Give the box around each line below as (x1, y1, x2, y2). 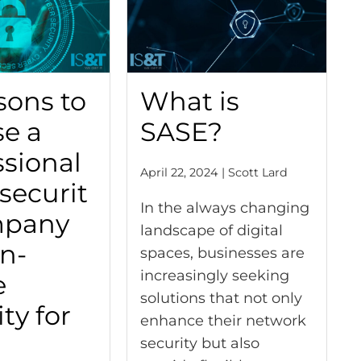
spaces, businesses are (139, 244, 305, 262)
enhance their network (139, 312, 306, 330)
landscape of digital (139, 222, 283, 239)
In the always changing (139, 199, 309, 217)
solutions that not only (139, 289, 302, 307)
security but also (139, 334, 259, 352)
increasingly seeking (139, 267, 289, 284)
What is (139, 85, 239, 117)
